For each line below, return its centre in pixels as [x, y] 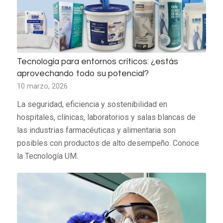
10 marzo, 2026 [42, 86]
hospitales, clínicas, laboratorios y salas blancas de [106, 117]
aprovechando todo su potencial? [83, 73]
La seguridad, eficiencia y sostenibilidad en [92, 104]
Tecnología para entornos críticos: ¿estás [97, 61]
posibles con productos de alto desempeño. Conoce [108, 143]
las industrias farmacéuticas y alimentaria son [96, 130]
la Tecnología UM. [47, 156]
